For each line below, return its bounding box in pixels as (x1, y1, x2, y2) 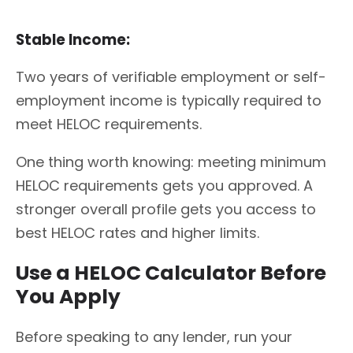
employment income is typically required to (16, 91, 321, 111)
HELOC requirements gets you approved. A (16, 176, 313, 196)
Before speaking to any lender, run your (16, 326, 292, 347)
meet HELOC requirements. (16, 114, 202, 135)
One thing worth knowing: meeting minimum (16, 152, 326, 173)
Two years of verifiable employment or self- (16, 67, 326, 87)
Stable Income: (16, 29, 133, 51)
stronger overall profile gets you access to (16, 199, 316, 220)
